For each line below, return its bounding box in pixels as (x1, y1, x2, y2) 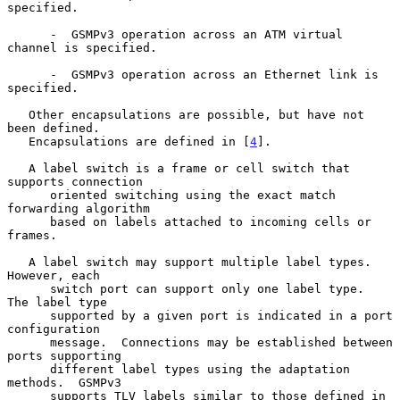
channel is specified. (7, 40, 157, 54)
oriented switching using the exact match (7, 187, 50, 202)
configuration (7, 321, 100, 336)
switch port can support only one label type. (7, 281, 50, 296)
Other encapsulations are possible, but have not (7, 107, 29, 121)
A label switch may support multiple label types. (7, 254, 29, 269)
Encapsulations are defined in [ (29, 134, 250, 148)
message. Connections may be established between (7, 335, 50, 349)
